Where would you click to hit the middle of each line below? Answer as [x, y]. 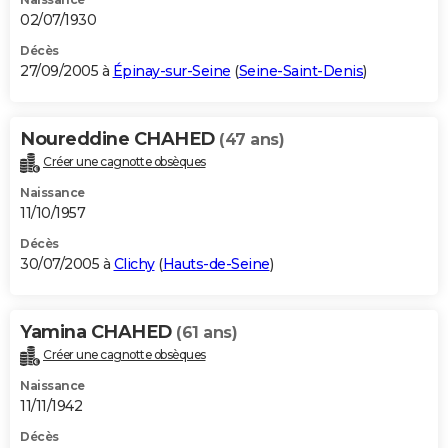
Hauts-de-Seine [216, 263]
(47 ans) [251, 140]
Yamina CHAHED [98, 331]
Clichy [134, 263]
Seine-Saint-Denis [300, 71]
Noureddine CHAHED [119, 139]
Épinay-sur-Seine [171, 71]
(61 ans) [206, 332]
